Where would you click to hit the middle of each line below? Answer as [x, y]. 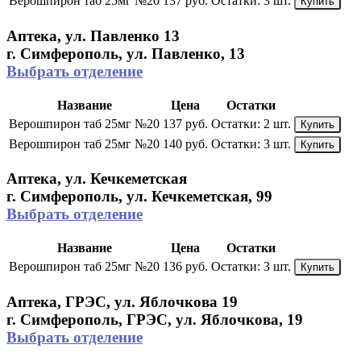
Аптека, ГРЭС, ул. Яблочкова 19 [122, 301]
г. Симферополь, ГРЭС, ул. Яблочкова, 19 [155, 319]
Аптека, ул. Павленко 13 [93, 35]
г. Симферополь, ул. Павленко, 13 [126, 53]
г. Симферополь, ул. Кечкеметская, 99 [139, 197]
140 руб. [185, 143]
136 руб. [185, 267]
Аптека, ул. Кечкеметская [97, 179]
